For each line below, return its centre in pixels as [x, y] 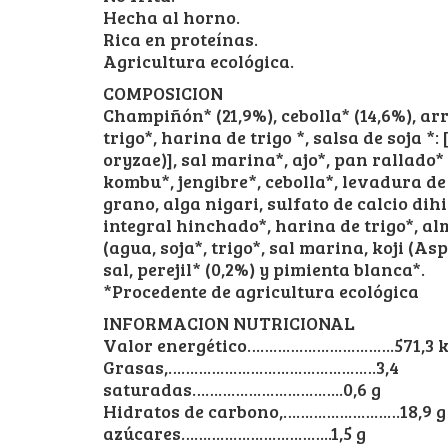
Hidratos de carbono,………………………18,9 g [274, 410]
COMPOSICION [163, 92]
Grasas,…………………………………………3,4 [251, 366]
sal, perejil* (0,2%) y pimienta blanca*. [264, 268]
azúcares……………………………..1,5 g [234, 432]
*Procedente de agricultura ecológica [261, 290]
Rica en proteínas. [180, 38]
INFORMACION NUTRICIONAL [229, 322]
